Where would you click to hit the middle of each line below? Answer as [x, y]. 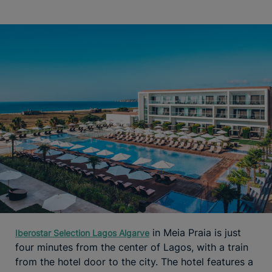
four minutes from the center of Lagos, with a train [132, 247]
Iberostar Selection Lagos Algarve [82, 233]
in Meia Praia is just [195, 232]
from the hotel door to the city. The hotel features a [134, 261]
